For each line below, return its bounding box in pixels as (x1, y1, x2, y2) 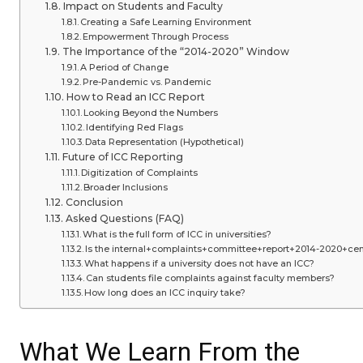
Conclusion (65, 196, 123, 208)
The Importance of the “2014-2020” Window (62, 45, 289, 58)
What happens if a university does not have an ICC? (83, 258, 314, 269)
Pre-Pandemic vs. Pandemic (82, 76, 211, 88)
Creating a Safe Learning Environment (79, 16, 251, 28)
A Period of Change (79, 62, 169, 73)
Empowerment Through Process (82, 31, 228, 42)
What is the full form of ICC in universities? (82, 228, 271, 240)
